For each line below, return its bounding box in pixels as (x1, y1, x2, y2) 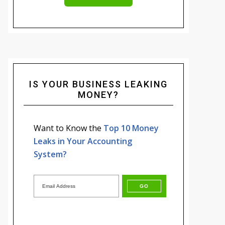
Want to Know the (34, 123, 103, 134)
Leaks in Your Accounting (34, 136, 132, 147)
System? (34, 149, 67, 160)
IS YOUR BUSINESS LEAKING (29, 79, 168, 90)
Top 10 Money (103, 123, 159, 134)
